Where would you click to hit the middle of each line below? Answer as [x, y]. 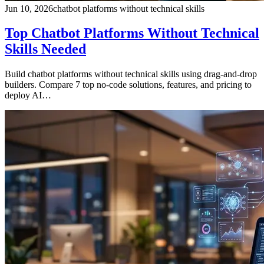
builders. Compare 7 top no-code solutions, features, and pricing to [128, 85]
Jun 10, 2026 [29, 8]
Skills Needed [45, 49]
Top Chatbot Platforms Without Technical [132, 33]
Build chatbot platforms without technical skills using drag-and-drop [131, 74]
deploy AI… [28, 95]
